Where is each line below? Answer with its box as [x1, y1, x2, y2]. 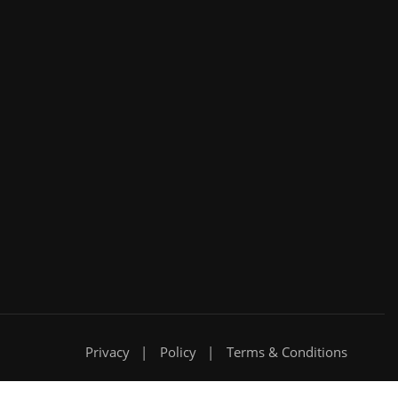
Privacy [85, 343, 130, 362]
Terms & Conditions [227, 343, 347, 362]
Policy [160, 343, 196, 362]
